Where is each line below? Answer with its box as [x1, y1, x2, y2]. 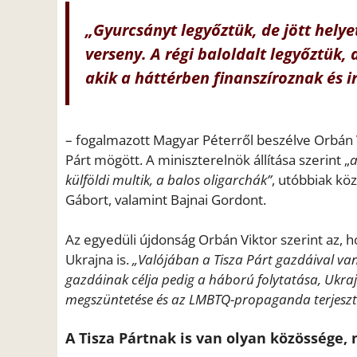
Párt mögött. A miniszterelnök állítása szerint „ [65, 150, 350, 169]
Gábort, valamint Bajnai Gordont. [65, 190, 266, 209]
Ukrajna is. [65, 250, 132, 269]
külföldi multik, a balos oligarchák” [65, 170, 272, 189]
